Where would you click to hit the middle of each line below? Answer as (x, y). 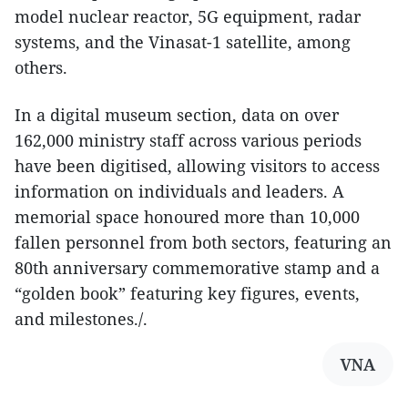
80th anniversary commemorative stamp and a (197, 267)
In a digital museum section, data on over (177, 114)
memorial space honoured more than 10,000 (187, 216)
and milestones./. (81, 318)
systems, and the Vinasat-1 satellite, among (183, 41)
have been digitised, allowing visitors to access (197, 165)
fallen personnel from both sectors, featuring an (203, 242)
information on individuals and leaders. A (179, 191)
